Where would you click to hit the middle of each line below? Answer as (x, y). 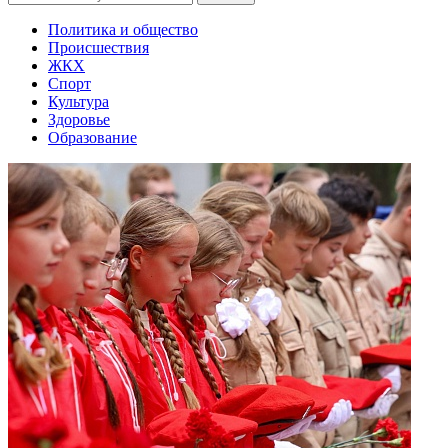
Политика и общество (123, 29)
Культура (78, 101)
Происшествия (98, 47)
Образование (92, 137)
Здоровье (79, 119)
